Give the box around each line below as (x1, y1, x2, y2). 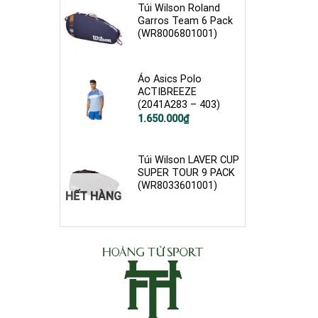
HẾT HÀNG (65, 189, 122, 203)
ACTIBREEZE (138, 86, 197, 99)
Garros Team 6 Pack (138, 15, 234, 28)
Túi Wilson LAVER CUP (138, 153, 240, 166)
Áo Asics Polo (138, 73, 202, 86)
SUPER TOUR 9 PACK (138, 166, 236, 179)
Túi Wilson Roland (138, 2, 221, 15)
